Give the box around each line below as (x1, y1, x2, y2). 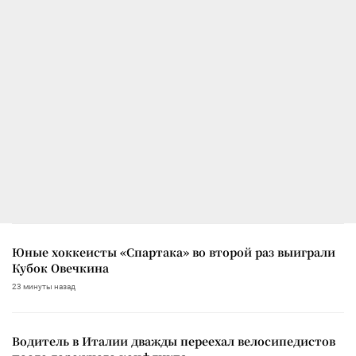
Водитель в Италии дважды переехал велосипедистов (12, 332, 335, 349)
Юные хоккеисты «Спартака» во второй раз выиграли (12, 243, 335, 260)
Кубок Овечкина (12, 259, 109, 276)
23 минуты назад (12, 281, 75, 291)
